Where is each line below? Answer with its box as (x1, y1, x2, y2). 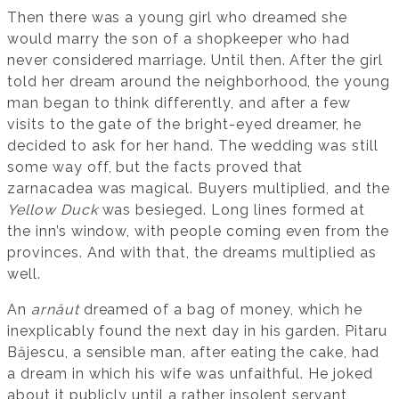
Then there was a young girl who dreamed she (7, 8, 348, 26)
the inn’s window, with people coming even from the (7, 222, 389, 240)
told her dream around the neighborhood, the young (7, 72, 391, 90)
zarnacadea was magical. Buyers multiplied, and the (7, 179, 390, 197)
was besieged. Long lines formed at (97, 200, 366, 218)
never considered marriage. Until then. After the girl (7, 51, 383, 69)
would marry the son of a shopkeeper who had (7, 29, 351, 47)
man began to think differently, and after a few (7, 94, 352, 111)
